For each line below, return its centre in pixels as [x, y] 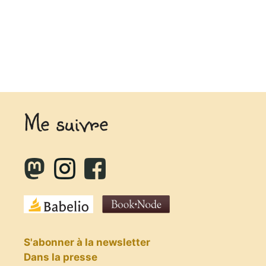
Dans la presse [61, 257]
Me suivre [66, 122]
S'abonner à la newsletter [87, 242]
